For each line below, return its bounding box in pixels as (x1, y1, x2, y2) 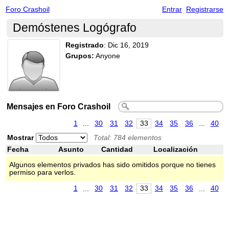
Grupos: (65, 52, 94, 60)
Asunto (58, 146, 84, 154)
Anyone (94, 52, 120, 60)
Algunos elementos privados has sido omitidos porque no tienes (9, 161, 216, 169)
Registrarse (186, 5, 224, 13)
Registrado (65, 41, 104, 50)
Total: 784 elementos (93, 134, 162, 142)
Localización (153, 146, 198, 154)
